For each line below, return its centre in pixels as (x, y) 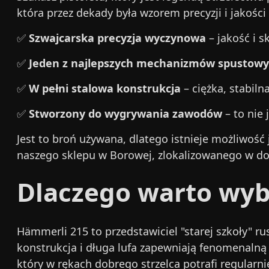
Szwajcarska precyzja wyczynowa (117, 38)
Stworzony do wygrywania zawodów (125, 113)
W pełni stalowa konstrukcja (105, 88)
